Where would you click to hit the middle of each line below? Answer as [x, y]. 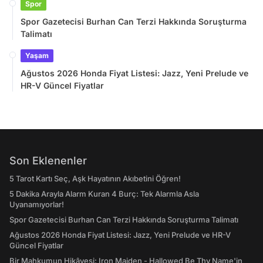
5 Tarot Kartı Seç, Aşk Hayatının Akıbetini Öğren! [95, 179]
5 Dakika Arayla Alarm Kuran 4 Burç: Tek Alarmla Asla [104, 194]
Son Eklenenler [48, 161]
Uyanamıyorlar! [37, 205]
